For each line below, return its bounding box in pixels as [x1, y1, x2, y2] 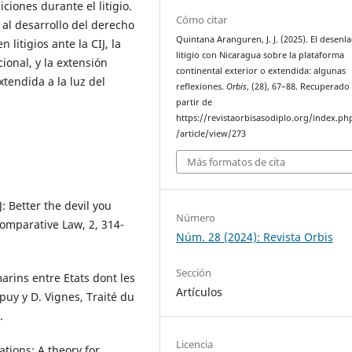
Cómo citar [176, 13, 228, 27]
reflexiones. [176, 81, 227, 93]
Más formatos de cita [187, 154, 286, 169]
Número [176, 210, 216, 225]
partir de [176, 97, 213, 108]
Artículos [176, 284, 223, 299]
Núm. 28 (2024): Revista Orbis [176, 229, 334, 244]
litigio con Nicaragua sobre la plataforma [176, 49, 345, 61]
